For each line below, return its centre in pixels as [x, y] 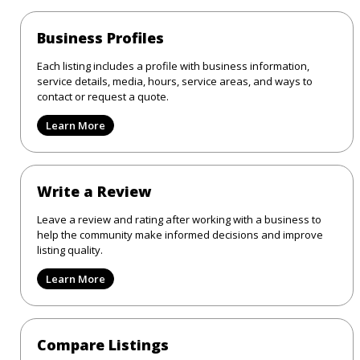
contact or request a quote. [103, 96]
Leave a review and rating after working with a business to [179, 219]
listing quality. [70, 250]
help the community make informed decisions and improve [180, 234]
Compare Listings [103, 344]
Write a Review [94, 191]
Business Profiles [100, 37]
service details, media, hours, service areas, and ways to [175, 81]
